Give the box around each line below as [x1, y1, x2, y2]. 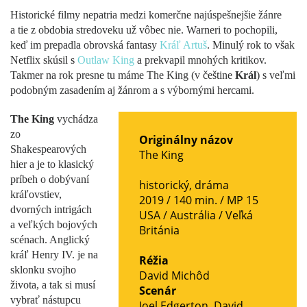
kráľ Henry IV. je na [10, 248, 98, 260]
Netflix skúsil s [10, 53, 77, 66]
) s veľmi [256, 69, 295, 81]
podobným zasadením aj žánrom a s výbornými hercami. [10, 84, 254, 96]
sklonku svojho [10, 263, 76, 275]
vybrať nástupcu [10, 293, 81, 306]
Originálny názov [139, 132, 233, 147]
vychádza [54, 112, 98, 125]
